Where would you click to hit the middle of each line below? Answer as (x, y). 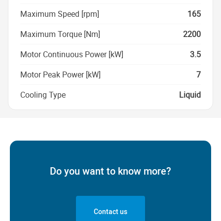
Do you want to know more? (110, 171)
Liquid (190, 94)
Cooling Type (43, 94)
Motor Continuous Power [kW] (72, 54)
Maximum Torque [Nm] (60, 34)
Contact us (110, 211)
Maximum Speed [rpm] (60, 14)
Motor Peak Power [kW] (60, 74)
